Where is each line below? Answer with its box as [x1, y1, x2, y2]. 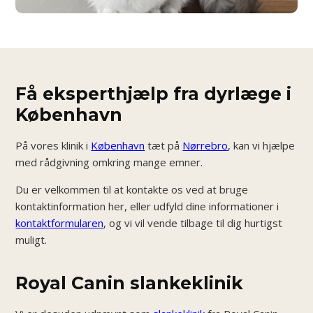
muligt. [15, 233, 48, 247]
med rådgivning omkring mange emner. [15, 155, 203, 169]
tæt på [145, 138, 183, 152]
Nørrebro [182, 138, 228, 152]
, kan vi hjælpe [228, 138, 296, 152]
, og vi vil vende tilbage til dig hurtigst [103, 216, 283, 230]
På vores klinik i [15, 138, 92, 152]
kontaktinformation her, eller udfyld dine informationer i [15, 199, 279, 213]
